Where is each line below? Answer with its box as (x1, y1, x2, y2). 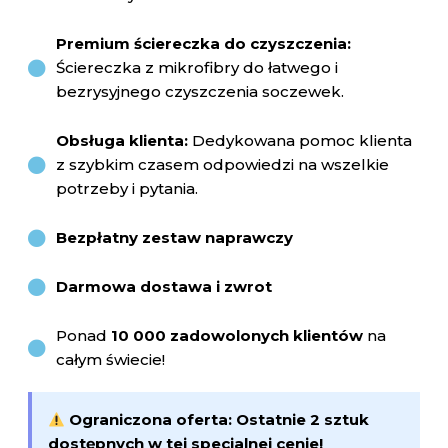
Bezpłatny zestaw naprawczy (55, 228, 293, 248)
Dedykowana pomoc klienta (187, 131, 412, 151)
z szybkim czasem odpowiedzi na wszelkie (55, 155, 389, 175)
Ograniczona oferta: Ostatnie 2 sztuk (69, 410, 370, 430)
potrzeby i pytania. (55, 179, 198, 199)
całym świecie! (55, 350, 165, 370)
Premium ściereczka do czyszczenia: (55, 34, 351, 54)
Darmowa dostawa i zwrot (55, 277, 272, 297)
